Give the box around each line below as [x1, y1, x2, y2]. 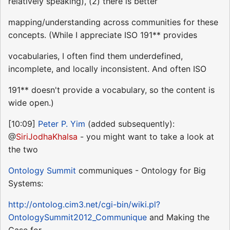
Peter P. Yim [38, 119, 85, 129]
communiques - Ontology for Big [76, 165, 206, 176]
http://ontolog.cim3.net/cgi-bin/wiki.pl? [8, 199, 160, 210]
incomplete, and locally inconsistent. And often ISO [8, 64, 206, 74]
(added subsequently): [85, 119, 175, 129]
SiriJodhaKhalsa [16, 131, 78, 142]
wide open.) [8, 98, 54, 108]
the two [8, 144, 38, 155]
